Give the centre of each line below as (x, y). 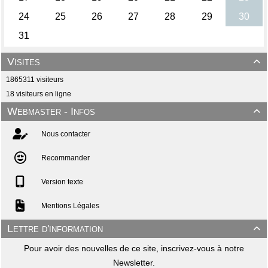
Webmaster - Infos (51, 111)
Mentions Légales (69, 205)
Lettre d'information (55, 228)
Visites (24, 61)
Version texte (61, 182)
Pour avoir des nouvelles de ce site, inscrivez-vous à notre (134, 248)
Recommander (65, 158)
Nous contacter (65, 134)
